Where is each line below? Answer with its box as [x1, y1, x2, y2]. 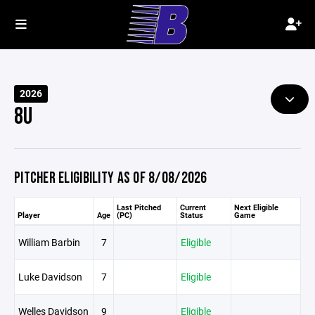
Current [180, 202, 206, 212]
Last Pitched [117, 202, 161, 212]
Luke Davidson [18, 270, 82, 283]
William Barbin [18, 236, 80, 249]
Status [180, 210, 203, 220]
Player [18, 210, 40, 220]
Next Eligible [234, 202, 278, 212]
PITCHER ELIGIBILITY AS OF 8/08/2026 [14, 169, 207, 188]
